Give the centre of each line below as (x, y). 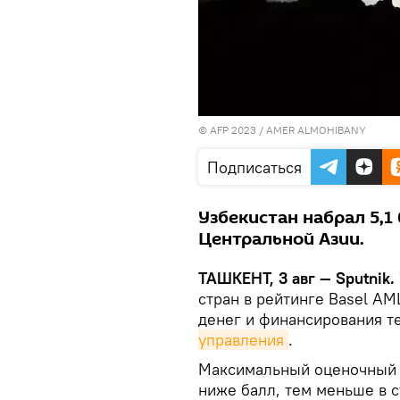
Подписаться (254, 167)
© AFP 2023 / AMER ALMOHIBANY (282, 130)
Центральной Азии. (281, 239)
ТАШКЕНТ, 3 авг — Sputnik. (296, 278)
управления (241, 340)
